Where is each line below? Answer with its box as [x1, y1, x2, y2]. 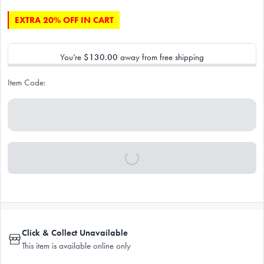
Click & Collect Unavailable [22, 227, 128, 238]
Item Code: [8, 77, 45, 88]
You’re [60, 51, 84, 62]
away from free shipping [118, 51, 204, 62]
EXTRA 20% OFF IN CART [15, 14, 114, 25]
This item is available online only [22, 240, 131, 251]
